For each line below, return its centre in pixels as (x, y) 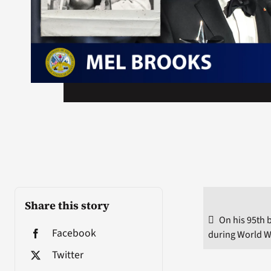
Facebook (74, 233)
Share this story (67, 205)
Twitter (67, 255)
